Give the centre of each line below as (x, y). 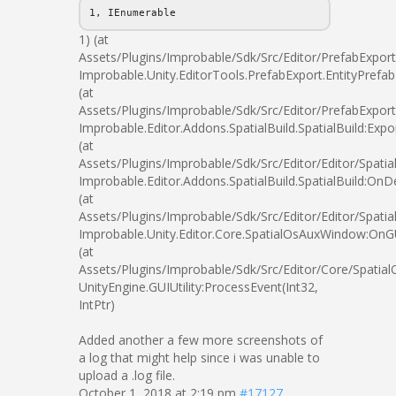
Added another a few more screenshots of (201, 340)
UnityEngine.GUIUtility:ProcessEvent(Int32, (198, 287)
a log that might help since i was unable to (199, 358)
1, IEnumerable (133, 13)
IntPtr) (97, 305)
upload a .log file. (127, 375)
